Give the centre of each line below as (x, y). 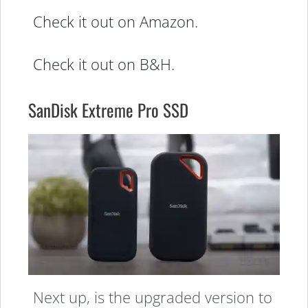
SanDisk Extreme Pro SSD (108, 109)
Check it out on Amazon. (116, 21)
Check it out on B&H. (104, 64)
